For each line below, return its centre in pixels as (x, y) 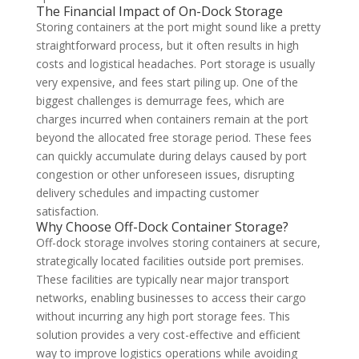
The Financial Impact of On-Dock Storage (159, 12)
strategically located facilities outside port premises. (169, 261)
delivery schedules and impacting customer (147, 193)
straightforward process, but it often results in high (167, 46)
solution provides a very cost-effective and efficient (168, 335)
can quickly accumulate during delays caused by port (171, 156)
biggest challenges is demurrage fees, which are (160, 101)
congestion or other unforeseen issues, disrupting (165, 175)
